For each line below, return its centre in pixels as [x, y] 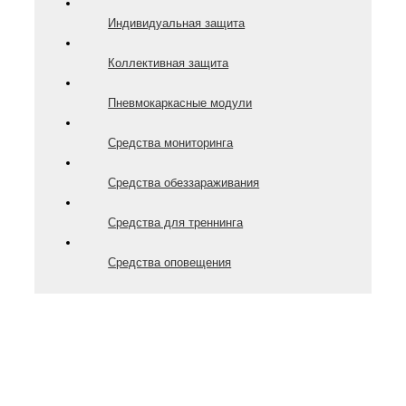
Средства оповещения [170, 262]
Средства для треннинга [176, 222]
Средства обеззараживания [184, 182]
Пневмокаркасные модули [180, 102]
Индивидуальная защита [177, 23]
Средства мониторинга [171, 142]
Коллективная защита [169, 63]
